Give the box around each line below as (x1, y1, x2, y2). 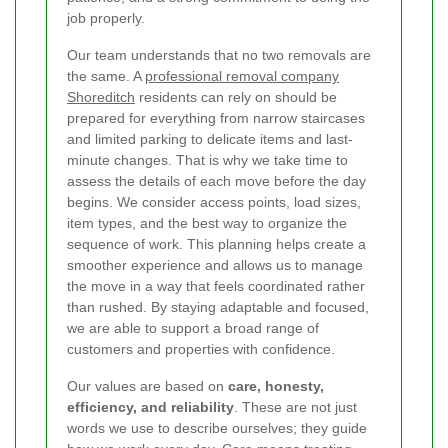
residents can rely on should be (135, 88, 337, 105)
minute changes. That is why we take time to (67, 151, 348, 168)
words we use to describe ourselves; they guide (67, 419, 367, 436)
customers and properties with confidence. (67, 340, 335, 357)
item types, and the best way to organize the (67, 214, 347, 231)
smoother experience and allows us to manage (67, 256, 363, 273)
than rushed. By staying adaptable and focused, (67, 298, 369, 315)
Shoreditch (67, 88, 135, 105)
